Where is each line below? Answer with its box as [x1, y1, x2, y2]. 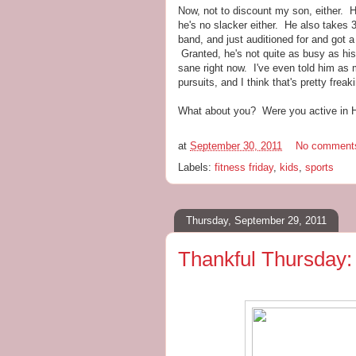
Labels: [178, 161, 215, 173]
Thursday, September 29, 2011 [186, 214, 327, 226]
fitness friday [215, 161, 273, 173]
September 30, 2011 [190, 140, 282, 153]
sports [305, 161, 334, 173]
